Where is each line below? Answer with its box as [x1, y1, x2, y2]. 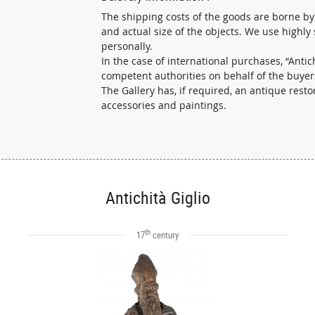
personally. [101, 40, 153, 53]
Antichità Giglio [105, 186, 210, 209]
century [150, 229, 179, 241]
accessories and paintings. [101, 99, 226, 112]
